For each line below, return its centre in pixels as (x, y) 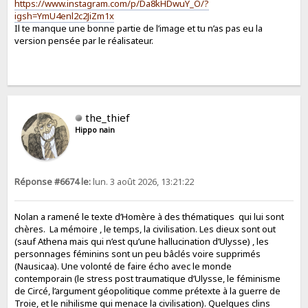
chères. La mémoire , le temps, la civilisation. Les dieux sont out (145, 229)
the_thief (108, 117)
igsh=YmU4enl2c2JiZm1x (65, 15)
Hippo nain (95, 130)
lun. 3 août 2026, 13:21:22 (143, 181)
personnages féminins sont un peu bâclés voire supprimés (138, 253)
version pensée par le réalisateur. (84, 40)
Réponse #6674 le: (53, 181)
